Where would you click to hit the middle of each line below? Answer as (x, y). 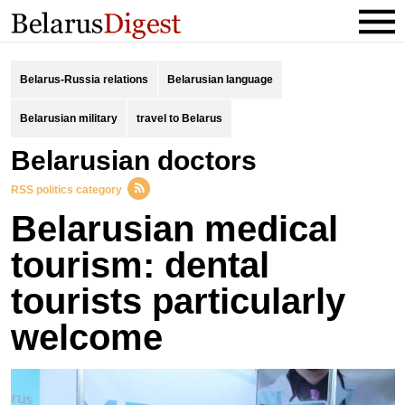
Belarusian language (220, 80)
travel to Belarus (179, 118)
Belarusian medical (174, 229)
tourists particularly (178, 301)
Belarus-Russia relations (84, 80)
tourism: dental (140, 265)
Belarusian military (68, 118)
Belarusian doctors (143, 160)
